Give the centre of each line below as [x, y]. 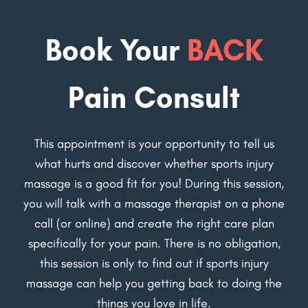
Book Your [112, 50]
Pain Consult [154, 97]
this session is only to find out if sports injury [154, 264]
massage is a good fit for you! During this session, [154, 184]
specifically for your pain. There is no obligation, [154, 244]
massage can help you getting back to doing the [154, 284]
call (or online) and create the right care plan [154, 224]
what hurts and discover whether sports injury [154, 164]
